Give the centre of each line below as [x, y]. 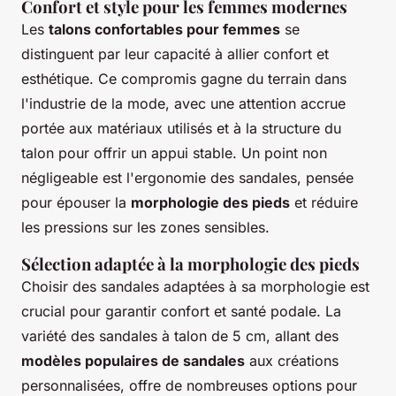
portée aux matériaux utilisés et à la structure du [181, 128]
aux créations [292, 360]
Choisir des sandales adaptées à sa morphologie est [195, 286]
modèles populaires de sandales [133, 360]
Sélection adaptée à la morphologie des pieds [190, 263]
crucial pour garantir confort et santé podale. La [181, 311]
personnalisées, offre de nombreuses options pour [189, 385]
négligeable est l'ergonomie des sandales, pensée [187, 177]
